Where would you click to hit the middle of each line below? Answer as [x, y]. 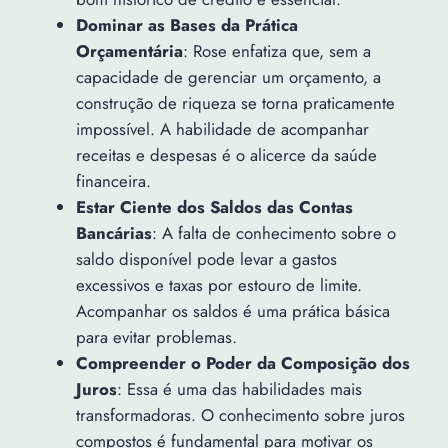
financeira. [113, 181]
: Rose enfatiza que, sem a [276, 51]
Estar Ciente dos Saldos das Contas [214, 207]
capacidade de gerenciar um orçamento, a [228, 77]
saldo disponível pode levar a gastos [206, 259]
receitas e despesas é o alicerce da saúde [226, 155]
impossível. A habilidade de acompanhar [222, 129]
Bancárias [113, 233]
